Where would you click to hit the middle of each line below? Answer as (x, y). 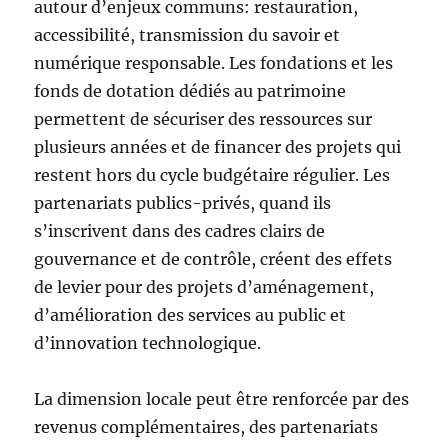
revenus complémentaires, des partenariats (206, 427)
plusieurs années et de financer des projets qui (218, 147)
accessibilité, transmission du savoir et (187, 35)
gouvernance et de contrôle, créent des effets (213, 259)
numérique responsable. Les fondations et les (214, 63)
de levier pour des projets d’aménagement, (204, 287)
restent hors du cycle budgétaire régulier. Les (212, 175)
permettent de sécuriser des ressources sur (203, 119)
